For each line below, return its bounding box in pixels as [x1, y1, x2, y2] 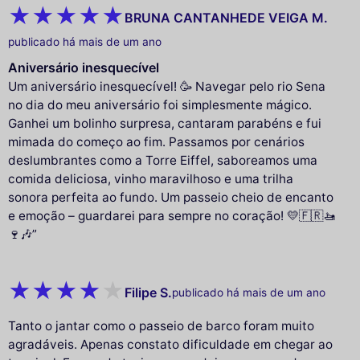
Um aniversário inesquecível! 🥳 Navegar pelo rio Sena [8, 79, 325, 95]
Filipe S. [125, 284, 172, 301]
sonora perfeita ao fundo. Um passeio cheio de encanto [8, 190, 333, 206]
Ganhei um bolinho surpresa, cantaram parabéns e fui [8, 116, 321, 132]
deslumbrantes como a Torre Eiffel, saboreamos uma [8, 153, 317, 169]
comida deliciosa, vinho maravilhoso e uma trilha [8, 171, 293, 187]
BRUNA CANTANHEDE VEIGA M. [125, 9, 328, 26]
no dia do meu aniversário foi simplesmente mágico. [8, 97, 312, 113]
